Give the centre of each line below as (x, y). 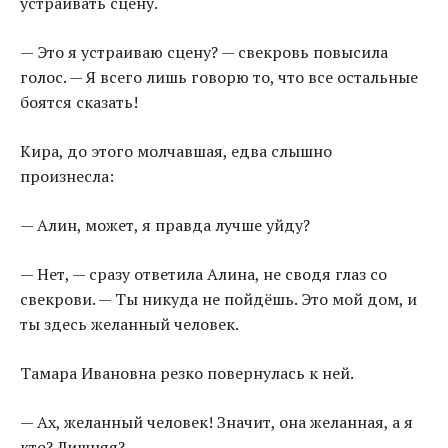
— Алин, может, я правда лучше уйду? (165, 225)
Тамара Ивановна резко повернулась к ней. (187, 373)
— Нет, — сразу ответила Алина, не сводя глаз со (203, 274)
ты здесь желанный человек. (129, 324)
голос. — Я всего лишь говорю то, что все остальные (219, 77)
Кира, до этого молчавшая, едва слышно (176, 151)
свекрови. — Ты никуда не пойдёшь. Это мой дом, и (218, 299)
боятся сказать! (79, 102)
